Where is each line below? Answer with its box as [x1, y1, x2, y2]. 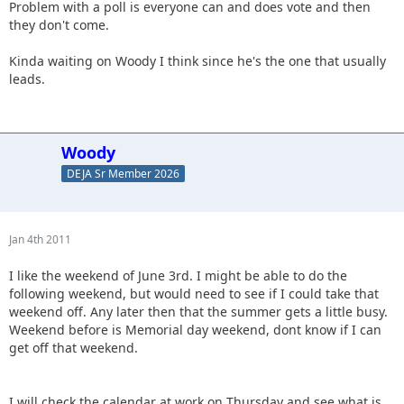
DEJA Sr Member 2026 [67, 165, 179, 181]
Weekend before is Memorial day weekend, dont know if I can [9, 320, 381, 338]
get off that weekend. [9, 338, 138, 356]
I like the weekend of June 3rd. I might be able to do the [9, 266, 347, 284]
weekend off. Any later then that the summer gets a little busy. [9, 302, 388, 320]
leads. [9, 69, 45, 87]
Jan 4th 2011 [9, 231, 71, 247]
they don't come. [9, 15, 109, 33]
